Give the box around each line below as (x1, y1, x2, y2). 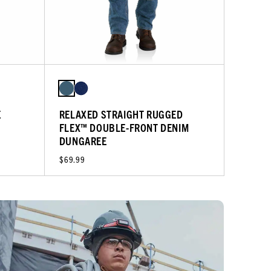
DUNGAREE (59, 134, 107, 148)
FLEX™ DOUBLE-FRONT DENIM (59, 120, 189, 135)
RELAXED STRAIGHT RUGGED (59, 107, 183, 122)
